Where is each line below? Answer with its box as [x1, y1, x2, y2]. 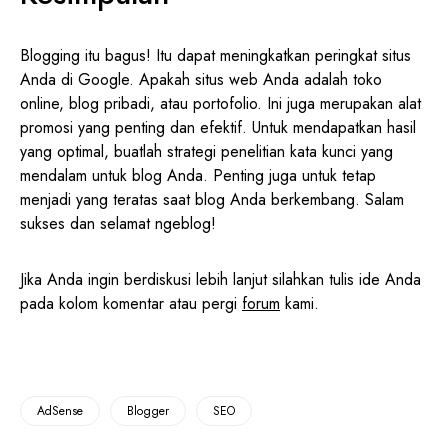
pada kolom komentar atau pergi [20, 291, 242, 315]
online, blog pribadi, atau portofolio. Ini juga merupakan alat [20, 91, 421, 115]
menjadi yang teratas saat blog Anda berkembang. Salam [20, 187, 404, 211]
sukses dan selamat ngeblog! [20, 211, 216, 235]
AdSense [37, 401, 83, 420]
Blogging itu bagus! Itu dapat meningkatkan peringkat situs [20, 43, 411, 67]
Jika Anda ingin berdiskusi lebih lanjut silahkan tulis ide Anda [20, 267, 421, 291]
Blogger [127, 401, 169, 420]
